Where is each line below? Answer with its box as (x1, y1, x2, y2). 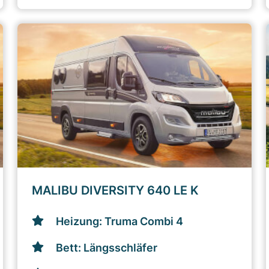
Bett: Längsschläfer (56, 241, 158, 254)
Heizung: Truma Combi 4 (56, 215, 184, 228)
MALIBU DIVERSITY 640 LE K (32, 183, 199, 198)
